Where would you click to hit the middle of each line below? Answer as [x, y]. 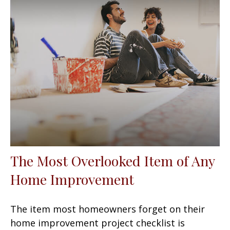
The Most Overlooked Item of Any [112, 160]
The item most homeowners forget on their [108, 209]
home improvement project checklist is [98, 223]
